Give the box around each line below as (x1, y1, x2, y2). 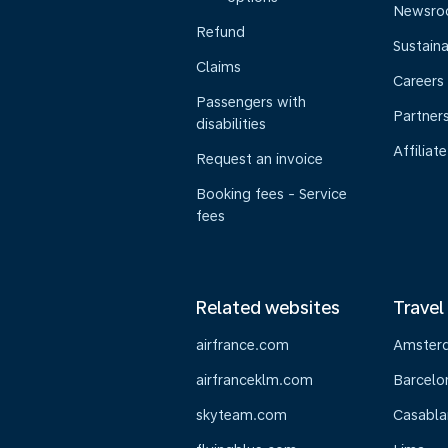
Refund (196, 24, 245, 40)
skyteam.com (196, 407, 287, 423)
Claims (196, 59, 241, 75)
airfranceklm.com (196, 372, 313, 388)
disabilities (196, 116, 266, 132)
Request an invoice (196, 151, 323, 167)
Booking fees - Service (196, 186, 347, 202)
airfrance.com (196, 337, 289, 353)
